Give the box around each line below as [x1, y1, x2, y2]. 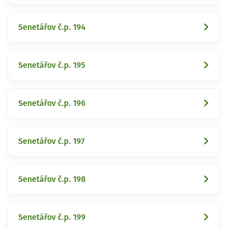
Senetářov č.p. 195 [18, 61, 85, 69]
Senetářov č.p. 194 [18, 23, 86, 31]
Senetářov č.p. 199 [18, 213, 86, 221]
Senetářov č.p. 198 [18, 175, 86, 183]
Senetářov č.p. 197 [18, 137, 85, 145]
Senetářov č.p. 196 [18, 99, 86, 107]
